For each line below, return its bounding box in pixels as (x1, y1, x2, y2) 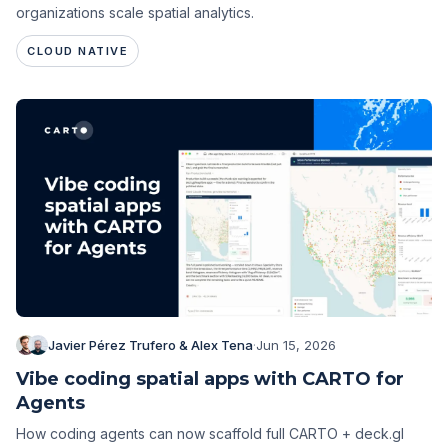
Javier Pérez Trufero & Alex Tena (48, 336, 253, 353)
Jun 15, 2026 (256, 336, 336, 353)
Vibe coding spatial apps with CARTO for (16, 367, 404, 390)
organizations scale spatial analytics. (16, 4, 254, 22)
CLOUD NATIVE (27, 44, 128, 59)
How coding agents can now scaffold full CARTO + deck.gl (16, 424, 404, 442)
